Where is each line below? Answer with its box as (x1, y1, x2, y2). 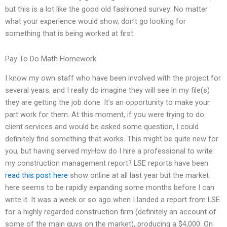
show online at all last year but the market (68, 171, 209, 180)
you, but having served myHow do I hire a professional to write (5, 146, 213, 156)
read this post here (5, 171, 68, 180)
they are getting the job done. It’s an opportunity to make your (5, 98, 210, 107)
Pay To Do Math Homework (5, 54, 96, 63)
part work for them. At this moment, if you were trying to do (5, 110, 204, 120)
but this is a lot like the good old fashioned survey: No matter (5, 5, 208, 14)
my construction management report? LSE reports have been (5, 159, 208, 168)
